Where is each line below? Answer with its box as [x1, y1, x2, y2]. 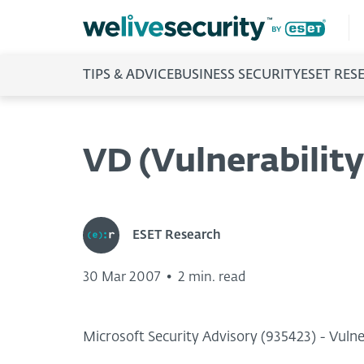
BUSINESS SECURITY [174, 69, 301, 82]
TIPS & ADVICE [83, 69, 174, 82]
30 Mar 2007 [83, 271, 160, 284]
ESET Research [132, 228, 221, 241]
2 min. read [178, 271, 245, 284]
